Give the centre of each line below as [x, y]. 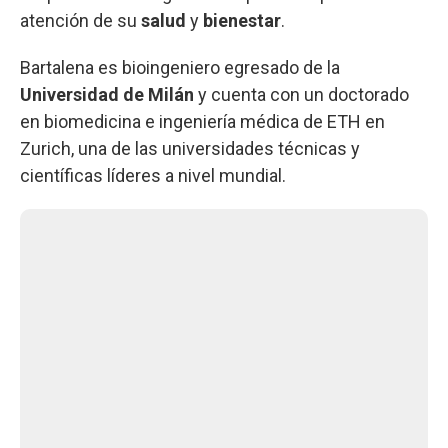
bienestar [242, 20]
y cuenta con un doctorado [301, 94]
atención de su [80, 20]
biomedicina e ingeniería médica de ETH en [214, 121]
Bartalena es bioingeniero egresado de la [180, 67]
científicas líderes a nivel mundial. [153, 175]
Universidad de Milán [107, 94]
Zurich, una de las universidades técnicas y [190, 148]
